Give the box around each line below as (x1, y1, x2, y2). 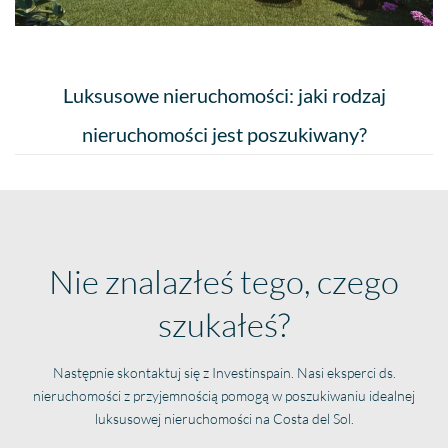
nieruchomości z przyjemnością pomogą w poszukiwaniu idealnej (33, 386, 415, 404)
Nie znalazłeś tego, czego (49, 260, 399, 302)
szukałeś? (158, 303, 290, 345)
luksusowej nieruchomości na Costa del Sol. (94, 409, 354, 427)
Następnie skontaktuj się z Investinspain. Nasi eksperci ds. (52, 363, 396, 381)
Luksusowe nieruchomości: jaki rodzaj (62, 82, 386, 107)
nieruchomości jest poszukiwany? (81, 121, 367, 146)
